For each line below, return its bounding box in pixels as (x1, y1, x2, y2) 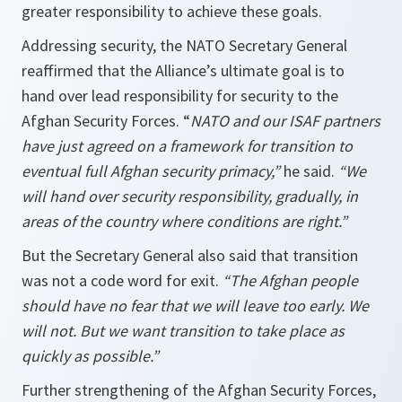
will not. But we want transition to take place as (22, 320, 345, 342)
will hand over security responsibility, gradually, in (22, 186, 358, 207)
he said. (280, 161, 338, 182)
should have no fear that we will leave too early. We (22, 295, 369, 317)
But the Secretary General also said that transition (22, 245, 358, 267)
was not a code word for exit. (22, 270, 223, 292)
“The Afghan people (223, 270, 358, 292)
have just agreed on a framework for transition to (22, 135, 353, 157)
